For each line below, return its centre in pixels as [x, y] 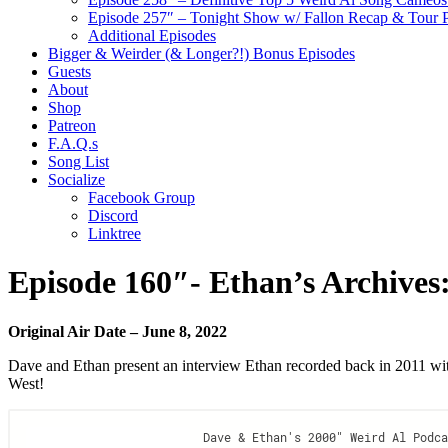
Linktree [114, 233]
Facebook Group [141, 197]
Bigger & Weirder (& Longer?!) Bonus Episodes [201, 53]
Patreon [72, 125]
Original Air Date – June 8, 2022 [117, 331]
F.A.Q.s [73, 143]
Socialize [76, 179]
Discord [113, 215]
